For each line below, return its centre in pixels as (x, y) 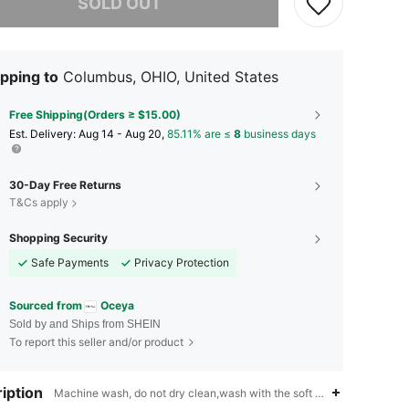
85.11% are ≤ (200, 134)
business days (278, 134)
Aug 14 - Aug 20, (123, 134)
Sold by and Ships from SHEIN (85, 324)
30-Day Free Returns (65, 185)
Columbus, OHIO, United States (171, 77)
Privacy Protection (182, 262)
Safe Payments (70, 262)
